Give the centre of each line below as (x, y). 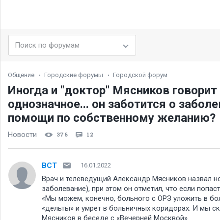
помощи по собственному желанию (112, 118)
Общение (21, 75)
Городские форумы (74, 75)
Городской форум (140, 75)
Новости (22, 135)
